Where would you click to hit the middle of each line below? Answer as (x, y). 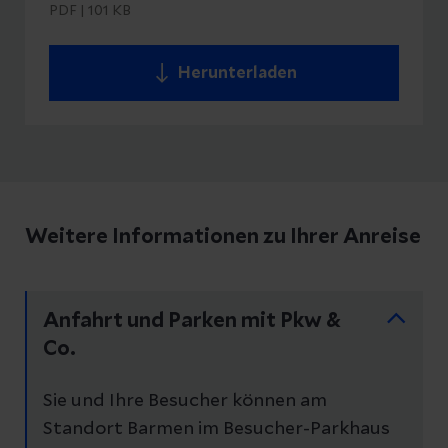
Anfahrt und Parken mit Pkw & (192, 320)
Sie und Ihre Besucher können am (185, 400)
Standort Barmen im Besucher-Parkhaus (216, 428)
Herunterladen (237, 72)
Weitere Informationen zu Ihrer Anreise (223, 236)
